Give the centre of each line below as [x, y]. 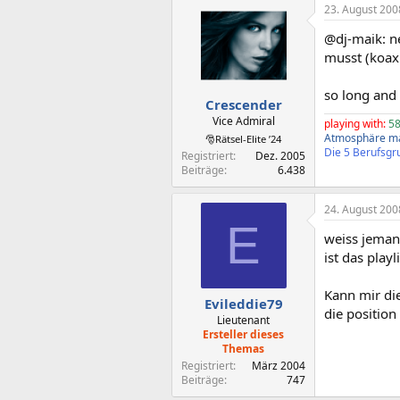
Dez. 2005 [280, 155]
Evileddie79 [243, 304]
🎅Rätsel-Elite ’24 [243, 138]
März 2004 [279, 366]
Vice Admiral [243, 121]
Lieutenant [243, 320]
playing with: [355, 124]
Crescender [243, 104]
